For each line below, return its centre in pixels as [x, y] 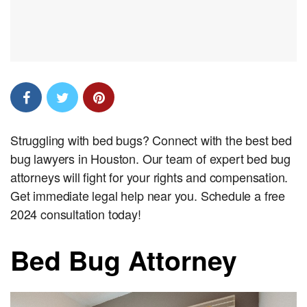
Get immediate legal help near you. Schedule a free [148, 195]
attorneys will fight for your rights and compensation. [149, 177]
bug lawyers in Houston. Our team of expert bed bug [151, 158]
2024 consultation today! [76, 214]
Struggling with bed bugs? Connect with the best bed [151, 140]
